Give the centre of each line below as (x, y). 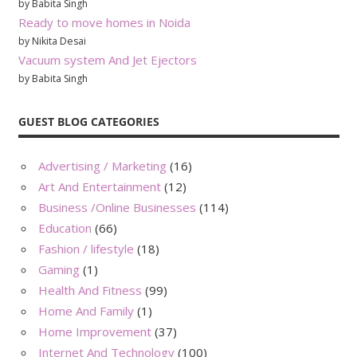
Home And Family (86, 311)
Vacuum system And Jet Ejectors (107, 59)
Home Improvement (95, 331)
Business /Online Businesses (117, 207)
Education (65, 228)
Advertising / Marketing (102, 166)
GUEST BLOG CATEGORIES (88, 121)
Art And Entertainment (100, 186)
